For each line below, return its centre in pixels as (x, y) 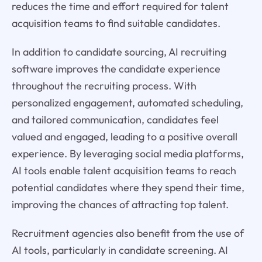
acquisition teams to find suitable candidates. (116, 23)
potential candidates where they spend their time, (128, 187)
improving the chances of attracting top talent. (120, 204)
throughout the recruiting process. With (104, 85)
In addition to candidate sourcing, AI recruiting (119, 51)
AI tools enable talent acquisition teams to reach (124, 170)
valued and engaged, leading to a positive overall (124, 136)
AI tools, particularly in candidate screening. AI (120, 250)
